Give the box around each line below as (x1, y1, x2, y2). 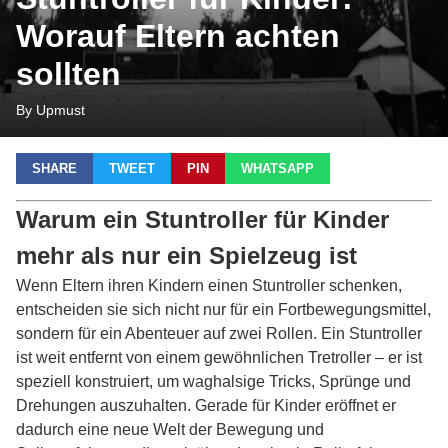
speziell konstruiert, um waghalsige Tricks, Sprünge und (16, 373, 411, 390)
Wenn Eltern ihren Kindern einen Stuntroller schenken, (16, 277, 402, 294)
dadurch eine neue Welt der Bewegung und (16, 421, 324, 438)
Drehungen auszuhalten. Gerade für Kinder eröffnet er (16, 397, 396, 414)
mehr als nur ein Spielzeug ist (16, 242, 357, 269)
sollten (16, 56, 121, 92)
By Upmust (16, 103, 85, 118)
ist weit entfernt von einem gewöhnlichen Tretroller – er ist (16, 349, 422, 366)
